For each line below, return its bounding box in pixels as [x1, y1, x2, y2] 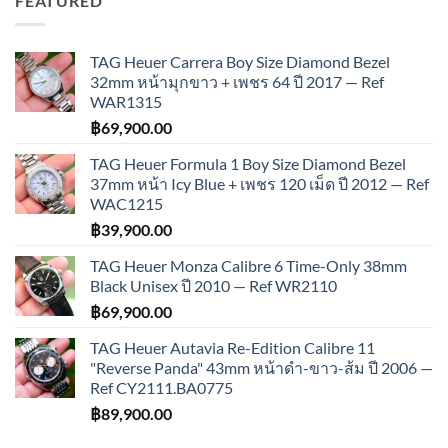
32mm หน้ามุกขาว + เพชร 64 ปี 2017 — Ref [90, 72, 384, 92]
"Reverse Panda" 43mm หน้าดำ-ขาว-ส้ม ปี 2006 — [90, 358, 433, 378]
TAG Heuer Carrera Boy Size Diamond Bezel [90, 52, 390, 72]
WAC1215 [90, 194, 163, 214]
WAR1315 [90, 92, 162, 112]
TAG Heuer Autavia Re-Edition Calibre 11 [90, 338, 375, 358]
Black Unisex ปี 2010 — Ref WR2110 [90, 276, 337, 296]
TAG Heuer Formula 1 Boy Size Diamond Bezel [90, 154, 406, 174]
